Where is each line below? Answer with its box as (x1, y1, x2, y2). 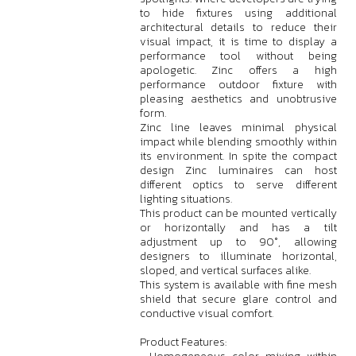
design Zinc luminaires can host (139, 162, 337, 179)
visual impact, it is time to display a (139, 33, 337, 50)
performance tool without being (139, 48, 337, 64)
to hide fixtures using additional (139, 5, 337, 21)
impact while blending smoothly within (139, 133, 337, 150)
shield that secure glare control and (139, 291, 337, 308)
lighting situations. (139, 191, 232, 207)
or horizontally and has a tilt (139, 219, 337, 236)
